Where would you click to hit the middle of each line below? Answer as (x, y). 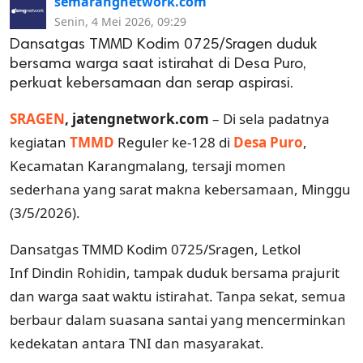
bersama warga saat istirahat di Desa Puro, (158, 64)
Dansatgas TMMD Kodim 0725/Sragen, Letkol (155, 249)
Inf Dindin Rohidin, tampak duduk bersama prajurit (175, 272)
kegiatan (40, 142)
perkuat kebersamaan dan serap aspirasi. (152, 83)
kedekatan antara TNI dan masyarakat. (137, 343)
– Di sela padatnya (269, 118)
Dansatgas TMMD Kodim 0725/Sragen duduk (163, 45)
